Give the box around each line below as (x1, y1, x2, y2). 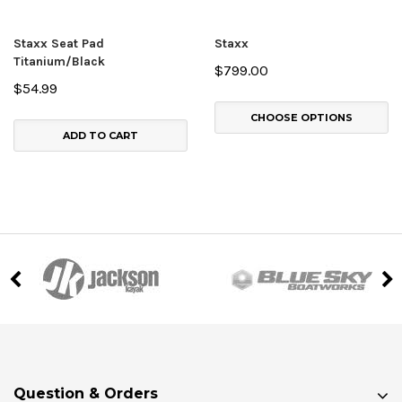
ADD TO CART (63, 129, 138, 143)
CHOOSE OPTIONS (250, 111, 353, 125)
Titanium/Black (13, 54, 105, 70)
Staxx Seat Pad (13, 36, 104, 52)
